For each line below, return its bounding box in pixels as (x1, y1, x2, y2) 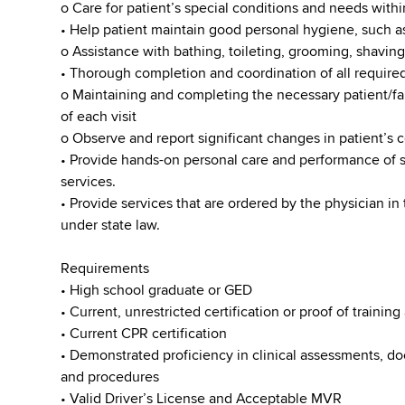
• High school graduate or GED (61, 281, 253, 299)
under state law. (61, 216, 161, 234)
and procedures (61, 368, 160, 386)
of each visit (61, 108, 137, 126)
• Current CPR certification (61, 325, 228, 343)
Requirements (61, 259, 150, 278)
